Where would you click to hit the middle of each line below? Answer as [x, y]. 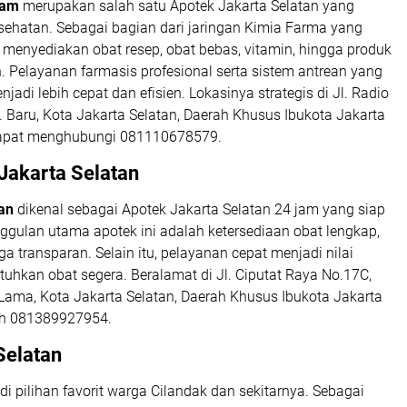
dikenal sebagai [68, 210]
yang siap [352, 210]
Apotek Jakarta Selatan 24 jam [220, 210]
